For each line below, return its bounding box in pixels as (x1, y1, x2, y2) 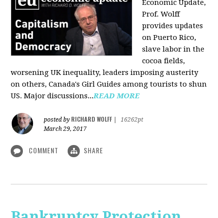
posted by (44, 116, 72, 123)
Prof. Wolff (142, 9, 180, 18)
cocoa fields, (142, 56, 185, 65)
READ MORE (93, 91, 140, 100)
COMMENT (27, 145, 61, 155)
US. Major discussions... (11, 91, 94, 100)
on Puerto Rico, (142, 33, 197, 42)
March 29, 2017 (44, 125, 87, 132)
